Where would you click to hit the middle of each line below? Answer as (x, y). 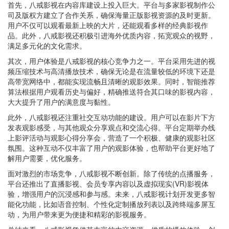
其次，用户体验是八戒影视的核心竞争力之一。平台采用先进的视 (111, 61)
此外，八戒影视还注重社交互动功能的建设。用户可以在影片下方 (111, 117)
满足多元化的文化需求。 (47, 45)
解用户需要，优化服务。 (47, 158)
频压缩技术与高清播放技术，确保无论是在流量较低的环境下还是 (111, 71)
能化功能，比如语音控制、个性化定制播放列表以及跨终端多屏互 (111, 204)
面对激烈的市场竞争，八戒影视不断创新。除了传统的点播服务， (111, 173)
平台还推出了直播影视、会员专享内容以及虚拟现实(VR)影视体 (108, 184)
